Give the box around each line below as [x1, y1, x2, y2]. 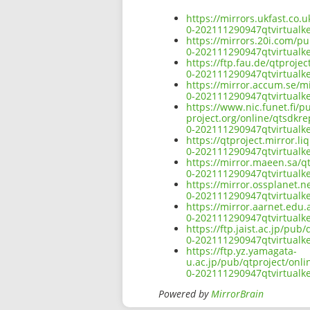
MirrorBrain [211, 287, 264, 301]
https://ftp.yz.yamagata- [186, 244, 297, 258]
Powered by [158, 287, 211, 301]
